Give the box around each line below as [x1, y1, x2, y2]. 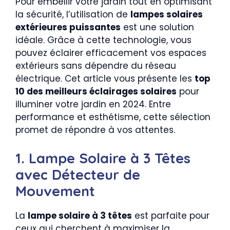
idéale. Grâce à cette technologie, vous [15, 34, 191, 47]
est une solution [121, 21, 194, 34]
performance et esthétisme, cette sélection [15, 111, 210, 124]
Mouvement [15, 182, 95, 200]
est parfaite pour [132, 209, 209, 222]
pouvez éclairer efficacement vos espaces [15, 47, 206, 60]
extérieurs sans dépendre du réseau [15, 60, 176, 72]
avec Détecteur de [15, 165, 140, 183]
